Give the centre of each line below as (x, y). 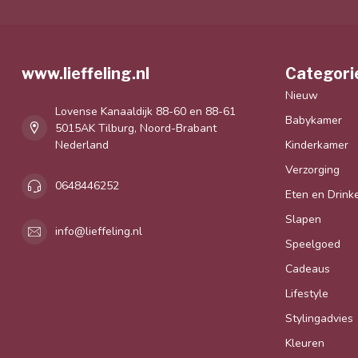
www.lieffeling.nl (86, 73)
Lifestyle (307, 293)
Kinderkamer (317, 145)
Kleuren (305, 343)
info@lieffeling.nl (99, 232)
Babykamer (314, 120)
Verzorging (312, 169)
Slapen (303, 219)
